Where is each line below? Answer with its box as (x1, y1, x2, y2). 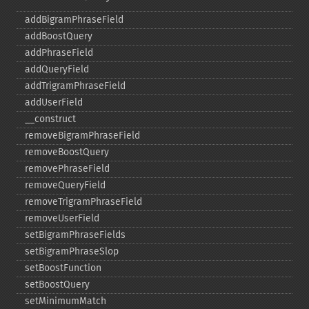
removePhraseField (25, 163, 110, 175)
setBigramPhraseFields (25, 229, 126, 241)
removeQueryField (25, 179, 106, 191)
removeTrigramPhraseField (25, 196, 142, 208)
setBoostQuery (25, 279, 90, 290)
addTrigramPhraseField (25, 80, 126, 92)
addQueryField (25, 63, 89, 75)
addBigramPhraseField (25, 14, 123, 26)
